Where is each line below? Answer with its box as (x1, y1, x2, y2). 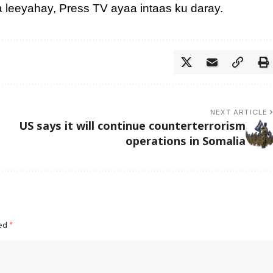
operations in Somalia (125, 133, 246, 148)
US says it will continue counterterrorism (18, 118, 246, 133)
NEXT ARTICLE (210, 107, 268, 117)
